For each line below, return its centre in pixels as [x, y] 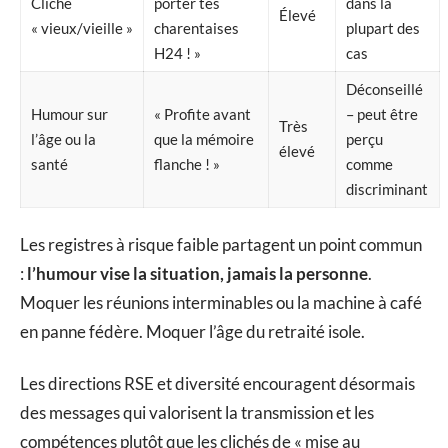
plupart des [383, 27]
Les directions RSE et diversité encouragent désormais [217, 383]
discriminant [387, 188]
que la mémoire [204, 138]
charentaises [196, 27]
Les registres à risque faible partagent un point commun [221, 245]
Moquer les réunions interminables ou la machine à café [221, 303]
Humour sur [69, 113]
